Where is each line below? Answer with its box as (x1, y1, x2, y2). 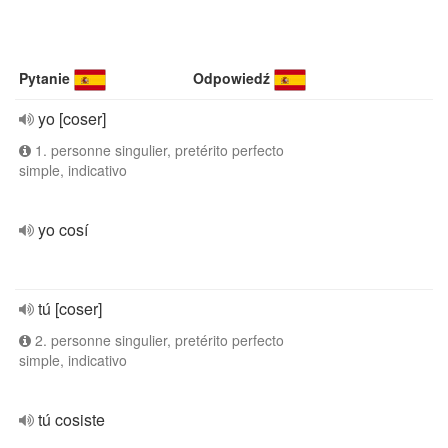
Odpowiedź (193, 68, 271, 88)
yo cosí (38, 218, 88, 241)
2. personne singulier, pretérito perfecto (31, 330, 284, 350)
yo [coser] (38, 107, 106, 130)
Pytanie (19, 68, 70, 88)
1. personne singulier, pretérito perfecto (31, 140, 284, 160)
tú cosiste (38, 408, 105, 431)
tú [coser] (38, 297, 102, 320)
